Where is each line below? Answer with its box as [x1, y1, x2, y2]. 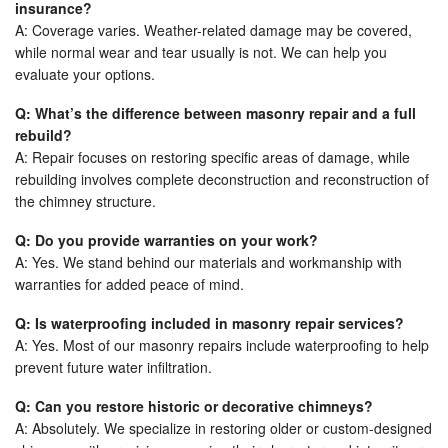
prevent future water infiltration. [15, 356, 212, 377]
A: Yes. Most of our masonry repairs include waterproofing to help [15, 334, 429, 355]
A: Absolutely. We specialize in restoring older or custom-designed [15, 417, 432, 438]
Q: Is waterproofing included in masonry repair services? [15, 312, 404, 333]
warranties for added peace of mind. [15, 273, 244, 294]
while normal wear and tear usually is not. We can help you [15, 41, 387, 62]
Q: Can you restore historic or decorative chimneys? [15, 395, 373, 416]
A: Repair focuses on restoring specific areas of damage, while [15, 146, 410, 167]
